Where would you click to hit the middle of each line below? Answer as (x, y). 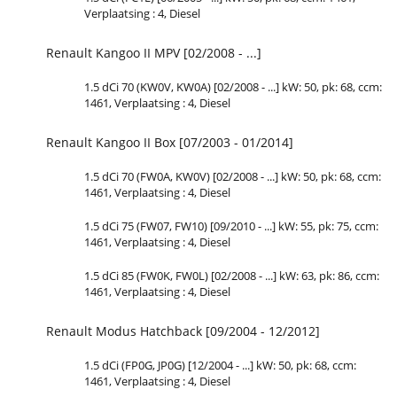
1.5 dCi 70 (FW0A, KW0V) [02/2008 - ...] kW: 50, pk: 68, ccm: (233, 176)
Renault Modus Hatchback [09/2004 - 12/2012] (183, 331)
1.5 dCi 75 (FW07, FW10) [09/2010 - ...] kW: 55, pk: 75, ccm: (231, 226)
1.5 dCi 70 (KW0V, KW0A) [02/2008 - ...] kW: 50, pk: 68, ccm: (233, 86)
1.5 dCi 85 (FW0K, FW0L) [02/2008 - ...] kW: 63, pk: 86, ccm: (232, 275)
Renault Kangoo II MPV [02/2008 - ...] (154, 52)
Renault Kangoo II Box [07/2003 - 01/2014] (170, 142)
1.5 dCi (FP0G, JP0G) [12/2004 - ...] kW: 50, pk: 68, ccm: (220, 365)
